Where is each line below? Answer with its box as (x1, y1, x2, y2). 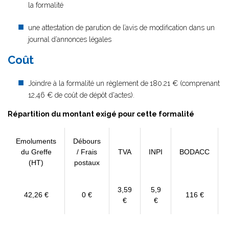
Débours (73, 137, 101, 145)
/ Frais (77, 148, 97, 156)
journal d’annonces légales (28, 35, 111, 43)
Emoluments (16, 137, 56, 145)
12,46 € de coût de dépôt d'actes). (28, 91, 134, 99)
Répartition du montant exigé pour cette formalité (8, 110, 194, 118)
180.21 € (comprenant (150, 79, 220, 87)
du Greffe (20, 148, 52, 156)
